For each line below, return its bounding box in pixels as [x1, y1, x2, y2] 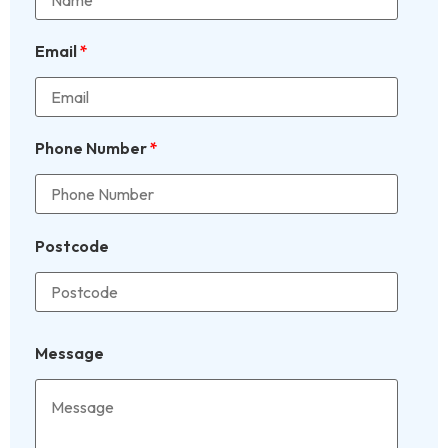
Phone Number [35, 138, 150, 159]
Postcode [35, 235, 109, 256]
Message [35, 343, 104, 364]
